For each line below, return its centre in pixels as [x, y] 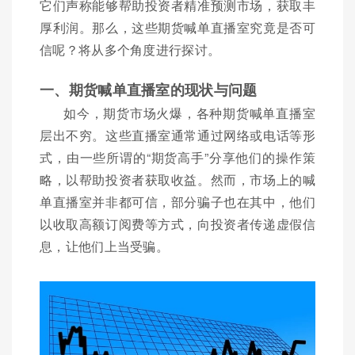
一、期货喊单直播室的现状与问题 [149, 90]
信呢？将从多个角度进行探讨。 [130, 50]
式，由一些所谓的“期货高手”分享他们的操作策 [177, 157]
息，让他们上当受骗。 [105, 246]
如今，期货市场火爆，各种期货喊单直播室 [189, 113]
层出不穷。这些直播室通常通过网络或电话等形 [177, 135]
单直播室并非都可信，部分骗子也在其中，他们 [177, 202]
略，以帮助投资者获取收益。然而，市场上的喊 [177, 179]
